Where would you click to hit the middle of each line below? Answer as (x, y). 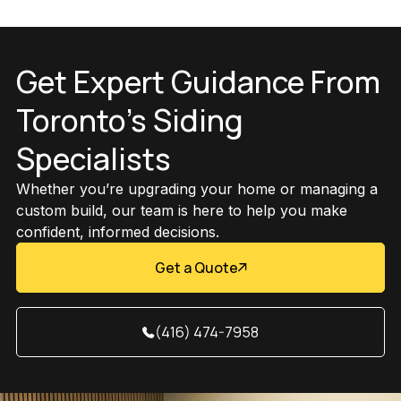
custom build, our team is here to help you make (181, 210)
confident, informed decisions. (117, 232)
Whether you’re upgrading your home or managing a (196, 189)
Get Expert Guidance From (198, 81)
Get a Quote (196, 268)
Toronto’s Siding (129, 120)
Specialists (93, 158)
